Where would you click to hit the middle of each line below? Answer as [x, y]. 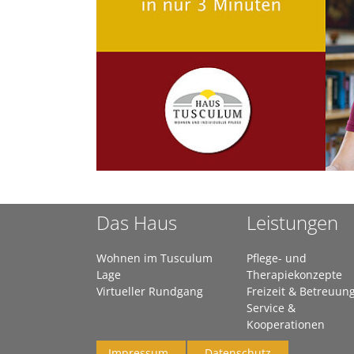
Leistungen [292, 222]
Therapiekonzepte [294, 274]
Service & [271, 307]
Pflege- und [277, 258]
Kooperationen [286, 324]
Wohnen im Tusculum [154, 258]
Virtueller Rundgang [150, 291]
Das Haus [137, 222]
